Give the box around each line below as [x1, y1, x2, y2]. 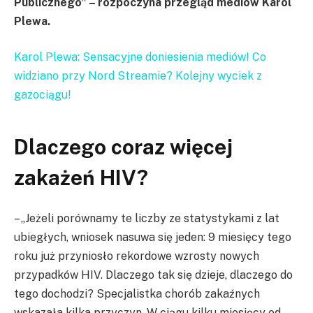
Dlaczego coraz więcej [14, 135, 233, 160]
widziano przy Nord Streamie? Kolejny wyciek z [14, 69, 262, 83]
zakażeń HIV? [14, 166, 148, 191]
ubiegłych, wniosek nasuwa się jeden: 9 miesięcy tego [14, 231, 291, 245]
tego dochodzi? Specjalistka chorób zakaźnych [14, 287, 260, 301]
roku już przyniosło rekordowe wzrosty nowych [14, 249, 259, 263]
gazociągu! [14, 88, 71, 102]
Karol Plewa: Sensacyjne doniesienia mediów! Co [14, 50, 266, 64]
